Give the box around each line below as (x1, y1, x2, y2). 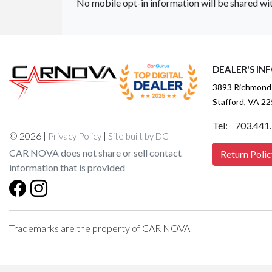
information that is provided (9, 161, 125, 174)
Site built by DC (108, 131, 169, 142)
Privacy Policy (48, 131, 101, 142)
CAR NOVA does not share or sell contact (9, 147, 182, 159)
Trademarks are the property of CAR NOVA (9, 222, 190, 234)
